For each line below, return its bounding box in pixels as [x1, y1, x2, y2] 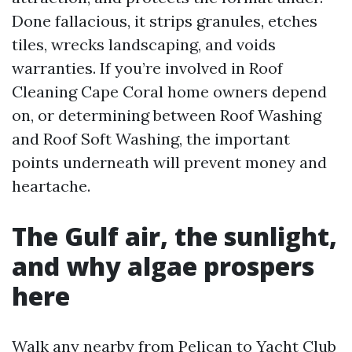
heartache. [12, 176, 90, 196]
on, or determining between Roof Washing [12, 105, 321, 125]
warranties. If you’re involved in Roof [12, 58, 283, 78]
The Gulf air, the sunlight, [12, 219, 337, 253]
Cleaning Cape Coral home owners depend [12, 82, 327, 101]
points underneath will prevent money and [12, 152, 327, 172]
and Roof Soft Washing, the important [12, 129, 290, 148]
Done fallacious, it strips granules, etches [12, 11, 317, 31]
